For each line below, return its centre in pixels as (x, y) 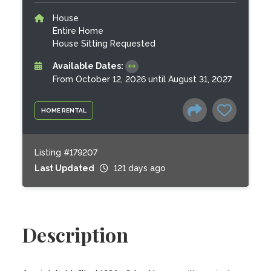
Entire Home (78, 31)
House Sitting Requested (104, 44)
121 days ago (140, 168)
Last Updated (65, 168)
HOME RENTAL (64, 110)
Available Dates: (89, 66)
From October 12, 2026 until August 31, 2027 (142, 79)
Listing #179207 (66, 152)
